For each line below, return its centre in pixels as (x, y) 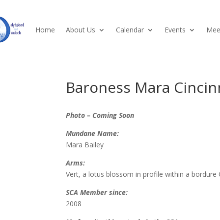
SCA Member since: (97, 192)
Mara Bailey (85, 145)
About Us (81, 29)
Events (175, 29)
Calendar (130, 29)
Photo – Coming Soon (100, 115)
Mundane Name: (93, 134)
